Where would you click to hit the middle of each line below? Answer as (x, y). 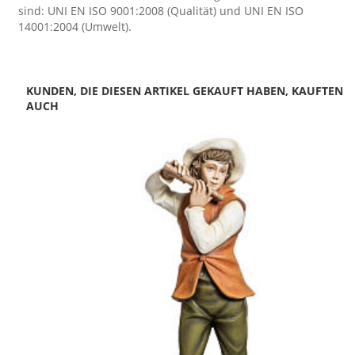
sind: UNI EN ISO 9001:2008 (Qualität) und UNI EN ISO (161, 11)
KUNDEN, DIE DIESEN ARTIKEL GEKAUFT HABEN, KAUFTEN (185, 90)
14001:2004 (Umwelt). (75, 27)
